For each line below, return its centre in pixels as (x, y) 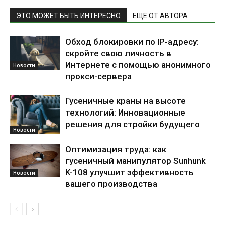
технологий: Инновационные (125, 113)
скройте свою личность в (118, 53)
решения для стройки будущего (133, 124)
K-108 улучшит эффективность (130, 173)
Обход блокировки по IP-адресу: (132, 42)
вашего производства (111, 184)
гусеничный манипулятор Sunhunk (136, 161)
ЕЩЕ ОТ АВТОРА (160, 16)
